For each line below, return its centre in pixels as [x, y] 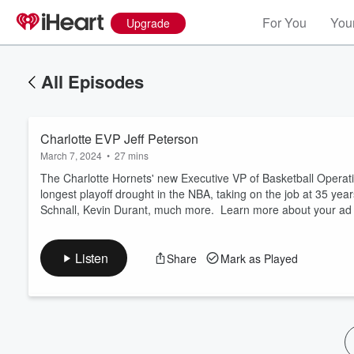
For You [284, 23]
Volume [299, 220]
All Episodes [92, 81]
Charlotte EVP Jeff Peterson [119, 139]
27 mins [132, 155]
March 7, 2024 [71, 155]
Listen [92, 258]
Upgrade [148, 23]
